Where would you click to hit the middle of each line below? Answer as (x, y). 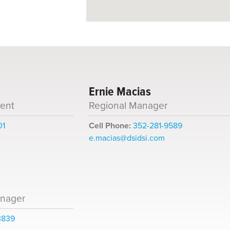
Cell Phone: (110, 126)
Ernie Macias (120, 92)
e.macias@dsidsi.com (127, 138)
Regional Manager (128, 106)
